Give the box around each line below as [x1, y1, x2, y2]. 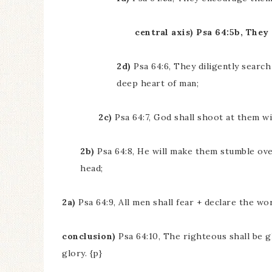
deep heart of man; [117, 78, 199, 89]
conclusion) [62, 231, 116, 242]
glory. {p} [62, 248, 102, 259]
